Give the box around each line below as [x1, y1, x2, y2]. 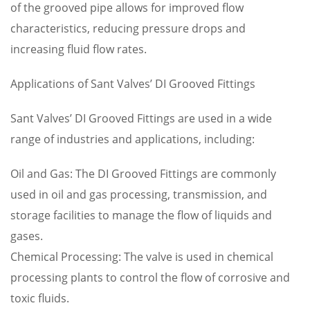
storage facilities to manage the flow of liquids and [10, 208, 272, 223]
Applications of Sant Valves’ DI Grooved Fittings [10, 76, 255, 91]
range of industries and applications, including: [10, 131, 255, 147]
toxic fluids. [10, 291, 69, 306]
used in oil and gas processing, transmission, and [10, 187, 267, 202]
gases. [10, 228, 43, 244]
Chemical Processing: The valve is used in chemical [10, 249, 273, 264]
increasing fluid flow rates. [10, 42, 147, 57]
